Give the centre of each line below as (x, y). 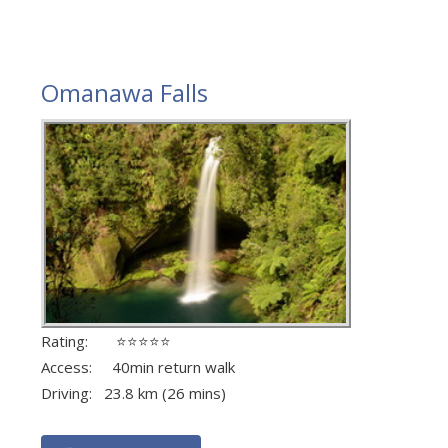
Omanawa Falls (124, 93)
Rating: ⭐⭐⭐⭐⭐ (106, 341)
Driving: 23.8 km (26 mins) (133, 393)
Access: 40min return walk (138, 367)
